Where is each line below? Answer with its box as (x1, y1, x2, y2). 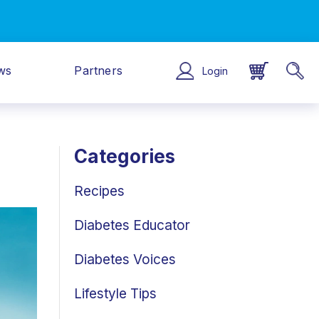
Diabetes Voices (74, 251, 176, 268)
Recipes (74, 183, 125, 199)
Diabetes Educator (74, 217, 190, 234)
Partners (74, 63, 122, 78)
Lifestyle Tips (74, 286, 157, 302)
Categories (74, 145, 175, 167)
